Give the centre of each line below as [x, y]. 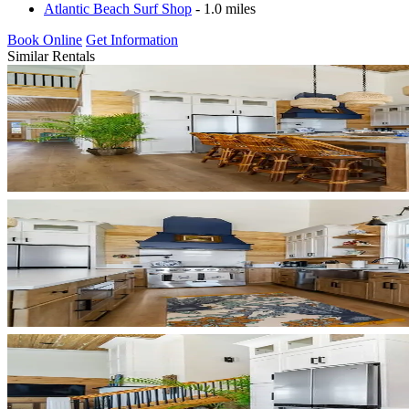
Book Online [45, 39]
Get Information [132, 39]
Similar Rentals [51, 56]
